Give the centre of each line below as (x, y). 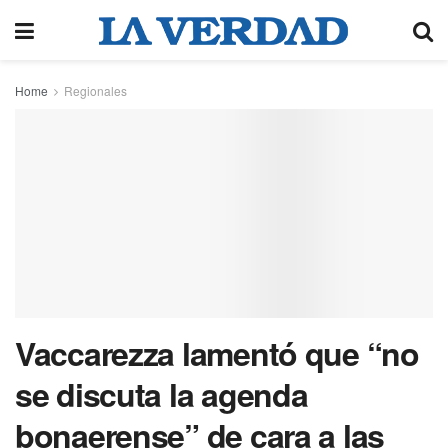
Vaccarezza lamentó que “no (217, 353)
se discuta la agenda (161, 394)
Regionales (95, 90)
